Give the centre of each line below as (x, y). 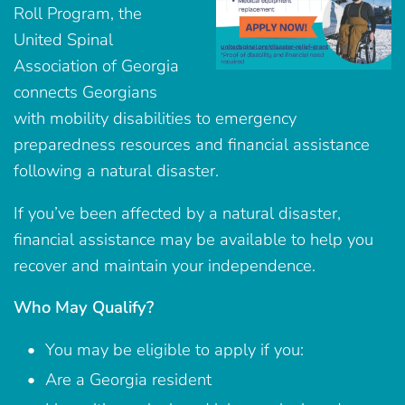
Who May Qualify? (84, 307)
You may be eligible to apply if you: (174, 350)
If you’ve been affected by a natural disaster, (177, 212)
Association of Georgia (96, 66)
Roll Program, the (78, 14)
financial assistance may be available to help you (193, 239)
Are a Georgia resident (128, 380)
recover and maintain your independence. (165, 265)
